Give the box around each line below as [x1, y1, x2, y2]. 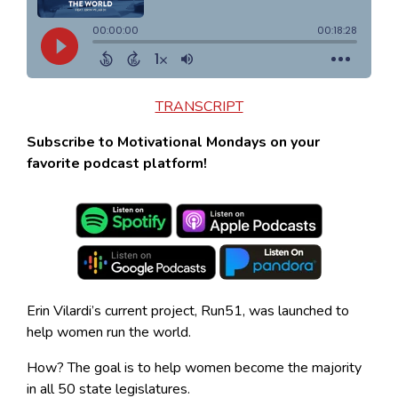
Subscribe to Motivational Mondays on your [27, 131, 320, 152]
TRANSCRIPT [155, 96, 243, 116]
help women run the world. [27, 322, 191, 342]
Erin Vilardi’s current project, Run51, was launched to [27, 300, 349, 321]
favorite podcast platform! [27, 153, 207, 173]
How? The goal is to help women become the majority [27, 357, 362, 378]
